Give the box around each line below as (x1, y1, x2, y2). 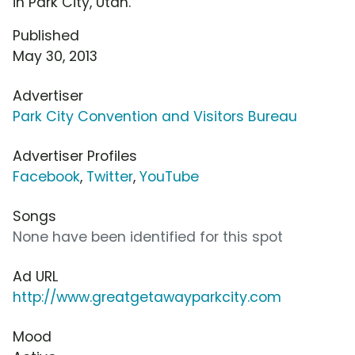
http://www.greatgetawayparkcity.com (13, 288, 281, 307)
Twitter (86, 167, 133, 187)
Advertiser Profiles (13, 147, 137, 166)
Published (13, 26, 79, 46)
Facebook (13, 167, 80, 187)
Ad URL (13, 267, 58, 287)
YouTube (139, 167, 199, 187)
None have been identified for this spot (13, 227, 283, 247)
